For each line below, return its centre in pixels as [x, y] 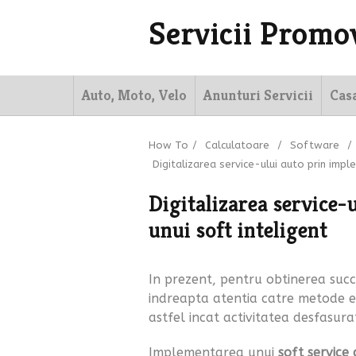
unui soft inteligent [238, 230]
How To [168, 145]
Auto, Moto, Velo [134, 95]
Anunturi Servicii [258, 95]
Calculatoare [237, 145]
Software [315, 145]
